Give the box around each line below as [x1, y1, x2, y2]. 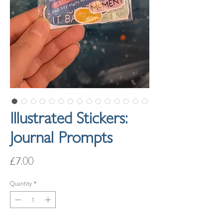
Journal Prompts [10, 124, 112, 148]
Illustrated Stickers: [10, 105, 127, 128]
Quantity [10, 179, 32, 188]
